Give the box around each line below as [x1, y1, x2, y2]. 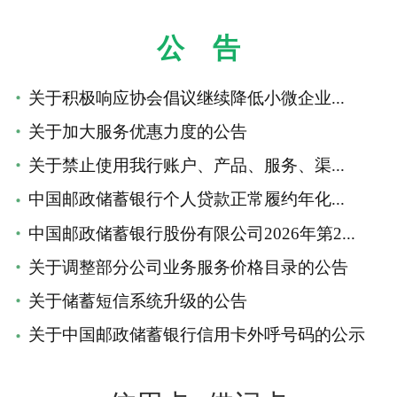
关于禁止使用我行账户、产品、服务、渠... [28, 156, 346, 175]
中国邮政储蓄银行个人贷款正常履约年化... [28, 190, 346, 209]
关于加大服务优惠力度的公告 [28, 122, 248, 142]
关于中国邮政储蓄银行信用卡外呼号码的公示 [28, 325, 366, 345]
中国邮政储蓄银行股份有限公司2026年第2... [28, 223, 356, 243]
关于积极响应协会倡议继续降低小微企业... [28, 88, 346, 107]
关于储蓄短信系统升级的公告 [28, 292, 248, 311]
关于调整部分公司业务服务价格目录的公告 [28, 257, 349, 276]
